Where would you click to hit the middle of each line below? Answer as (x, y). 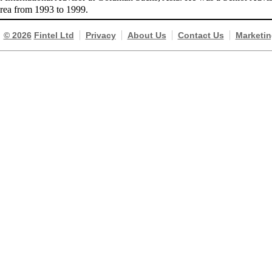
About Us (147, 36)
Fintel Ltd (54, 36)
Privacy (100, 36)
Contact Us (201, 36)
